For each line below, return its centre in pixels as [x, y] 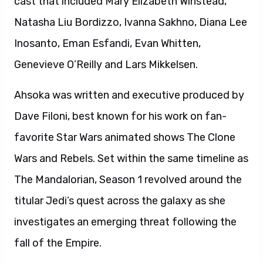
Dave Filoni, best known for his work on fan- [120, 116]
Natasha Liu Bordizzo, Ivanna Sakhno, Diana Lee [131, 22]
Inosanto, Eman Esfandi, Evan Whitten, [107, 43]
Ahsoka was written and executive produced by [129, 95]
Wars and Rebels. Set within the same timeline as [131, 159]
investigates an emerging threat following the [125, 222]
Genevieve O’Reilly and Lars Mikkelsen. [106, 65]
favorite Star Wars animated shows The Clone [125, 137]
